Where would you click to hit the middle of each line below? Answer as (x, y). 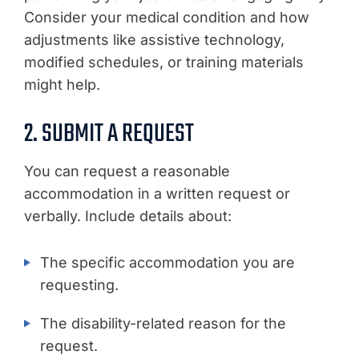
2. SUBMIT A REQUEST (109, 134)
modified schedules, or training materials (164, 62)
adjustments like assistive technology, (154, 39)
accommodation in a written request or (157, 193)
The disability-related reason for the (163, 323)
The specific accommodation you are (167, 262)
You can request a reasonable (127, 171)
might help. (62, 84)
